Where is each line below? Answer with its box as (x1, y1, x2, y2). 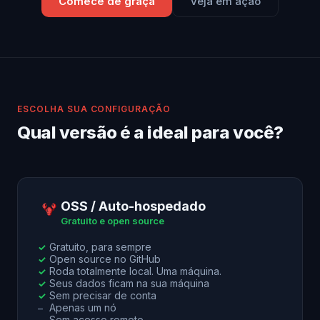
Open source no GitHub (49, 253, 161, 265)
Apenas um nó (49, 301, 116, 314)
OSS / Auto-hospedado (61, 198, 206, 214)
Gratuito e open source (61, 214, 164, 226)
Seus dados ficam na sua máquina (49, 277, 209, 289)
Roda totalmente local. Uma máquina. (49, 265, 221, 277)
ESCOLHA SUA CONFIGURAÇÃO (17, 104, 171, 114)
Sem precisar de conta (49, 289, 156, 301)
